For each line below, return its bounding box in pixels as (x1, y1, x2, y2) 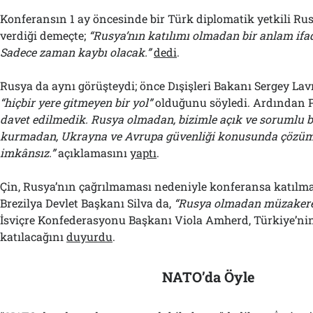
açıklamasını (55, 145, 131, 160)
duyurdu (66, 229, 113, 244)
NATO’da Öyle (162, 268, 256, 286)
